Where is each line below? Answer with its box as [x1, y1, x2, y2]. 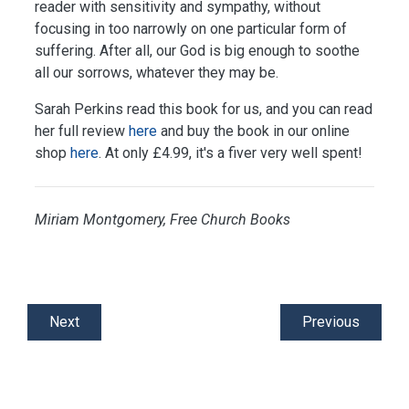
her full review [35, 122, 129, 141]
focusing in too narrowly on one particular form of [35, 20, 347, 38]
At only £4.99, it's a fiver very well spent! [105, 144, 362, 163]
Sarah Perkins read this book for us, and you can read [35, 100, 372, 119]
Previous [302, 313, 360, 331]
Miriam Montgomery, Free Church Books [35, 211, 290, 229]
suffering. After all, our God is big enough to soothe [35, 42, 360, 60]
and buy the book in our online [157, 122, 350, 141]
